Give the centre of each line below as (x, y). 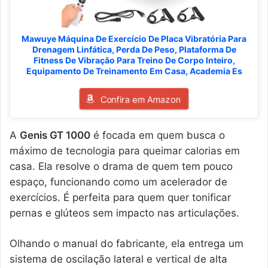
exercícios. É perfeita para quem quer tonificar (120, 197)
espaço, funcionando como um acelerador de (118, 182)
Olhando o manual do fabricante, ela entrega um (127, 243)
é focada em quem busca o (158, 135)
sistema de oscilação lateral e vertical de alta (118, 259)
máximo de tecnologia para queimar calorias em (125, 150)
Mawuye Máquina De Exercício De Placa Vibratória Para (134, 38)
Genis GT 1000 (55, 135)
